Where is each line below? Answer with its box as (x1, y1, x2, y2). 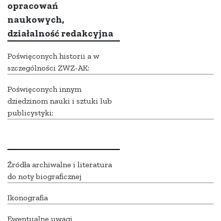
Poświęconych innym (7, 84, 81, 94)
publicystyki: (7, 108, 53, 118)
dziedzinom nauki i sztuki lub (7, 96, 112, 106)
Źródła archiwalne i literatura (7, 160, 112, 170)
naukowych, (7, 14, 64, 26)
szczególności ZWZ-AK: (7, 63, 89, 73)
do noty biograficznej (7, 172, 81, 182)
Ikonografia (7, 193, 48, 203)
